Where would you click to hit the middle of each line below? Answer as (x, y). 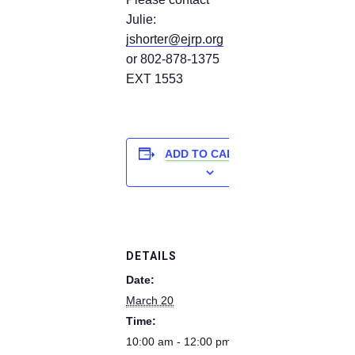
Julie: (141, 20)
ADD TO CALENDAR (218, 154)
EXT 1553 (155, 79)
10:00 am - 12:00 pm (179, 342)
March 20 (150, 301)
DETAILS (151, 256)
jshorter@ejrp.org (175, 40)
